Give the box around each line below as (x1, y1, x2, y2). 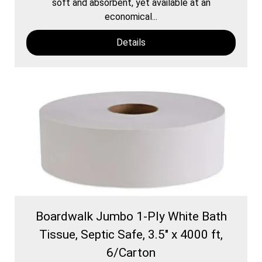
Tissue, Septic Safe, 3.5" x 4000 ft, (39, 227, 223, 242)
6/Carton (106, 245, 156, 260)
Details (116, 36, 146, 48)
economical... (105, 11, 157, 22)
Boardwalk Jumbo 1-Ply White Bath (35, 209, 227, 223)
